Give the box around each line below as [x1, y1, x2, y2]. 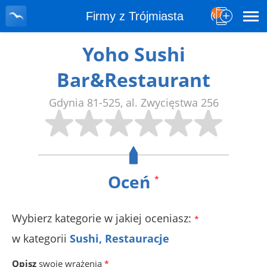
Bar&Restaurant [57, 67, 210, 92]
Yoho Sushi [82, 41, 185, 67]
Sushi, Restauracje [70, 231, 169, 246]
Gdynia [48, 95, 84, 110]
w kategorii [12, 231, 70, 246]
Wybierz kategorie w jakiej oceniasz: [12, 211, 194, 225]
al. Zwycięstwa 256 [125, 95, 219, 110]
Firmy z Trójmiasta [86, 10, 184, 23]
